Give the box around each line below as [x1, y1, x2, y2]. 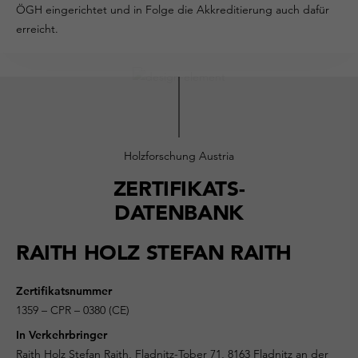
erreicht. [16, 21, 62, 36]
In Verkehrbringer [16, 328, 107, 343]
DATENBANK [114, 199, 244, 225]
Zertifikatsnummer [16, 284, 112, 299]
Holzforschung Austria [124, 148, 234, 163]
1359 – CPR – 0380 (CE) [16, 303, 129, 318]
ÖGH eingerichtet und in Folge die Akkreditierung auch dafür [16, 2, 329, 17]
